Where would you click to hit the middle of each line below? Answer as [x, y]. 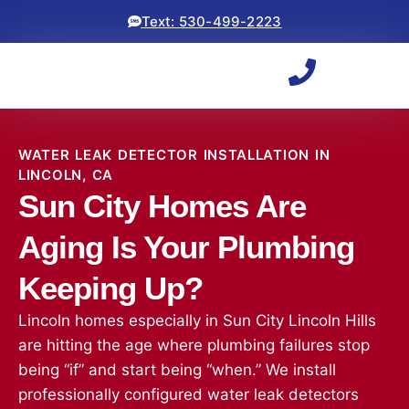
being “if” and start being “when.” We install [177, 369]
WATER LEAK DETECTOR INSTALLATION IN [174, 154]
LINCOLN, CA [66, 174]
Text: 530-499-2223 [211, 21]
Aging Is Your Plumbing [186, 246]
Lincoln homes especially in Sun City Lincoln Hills [197, 320]
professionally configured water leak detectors [189, 394]
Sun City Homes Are [162, 205]
